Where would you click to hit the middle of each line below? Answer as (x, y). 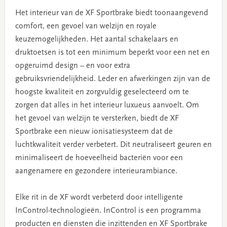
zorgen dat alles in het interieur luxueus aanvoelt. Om (107, 105)
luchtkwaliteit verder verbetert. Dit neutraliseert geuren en (113, 145)
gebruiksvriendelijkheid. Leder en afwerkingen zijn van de (112, 79)
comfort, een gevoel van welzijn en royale (86, 26)
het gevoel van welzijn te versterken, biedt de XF (97, 118)
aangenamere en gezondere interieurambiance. (96, 171)
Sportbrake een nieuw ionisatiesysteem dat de (94, 131)
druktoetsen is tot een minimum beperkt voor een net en (112, 52)
